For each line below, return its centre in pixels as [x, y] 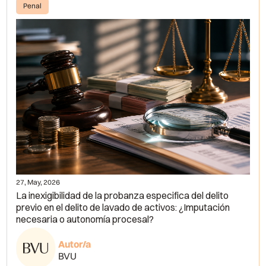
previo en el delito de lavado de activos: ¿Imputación [123, 208]
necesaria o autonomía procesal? [85, 219]
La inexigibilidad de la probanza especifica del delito [123, 196]
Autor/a [74, 244]
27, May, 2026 [38, 182]
